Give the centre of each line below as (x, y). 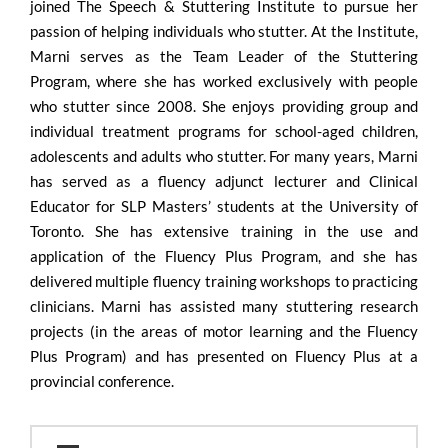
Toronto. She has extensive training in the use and (224, 230)
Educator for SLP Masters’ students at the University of (224, 205)
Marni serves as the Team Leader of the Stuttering (224, 55)
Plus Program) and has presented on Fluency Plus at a (224, 355)
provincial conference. (101, 380)
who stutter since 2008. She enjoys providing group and (224, 105)
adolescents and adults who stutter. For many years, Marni (224, 155)
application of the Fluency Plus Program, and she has (224, 255)
